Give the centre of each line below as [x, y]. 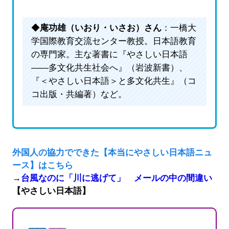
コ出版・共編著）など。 [79, 95]
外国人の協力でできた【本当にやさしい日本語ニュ [112, 153]
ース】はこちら [42, 166]
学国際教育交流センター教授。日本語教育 [113, 41]
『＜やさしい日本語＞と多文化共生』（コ [113, 81]
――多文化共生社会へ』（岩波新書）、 [109, 68]
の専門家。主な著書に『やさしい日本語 [109, 55]
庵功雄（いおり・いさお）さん [100, 28]
